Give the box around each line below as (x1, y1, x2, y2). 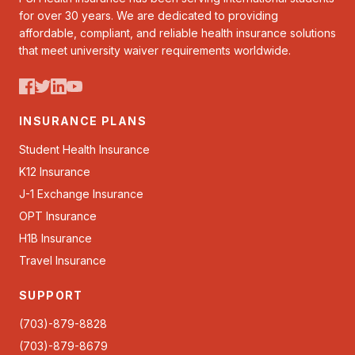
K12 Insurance (19, 165, 90, 178)
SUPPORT (19, 288, 83, 302)
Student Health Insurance (19, 143, 150, 156)
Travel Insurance (19, 254, 106, 267)
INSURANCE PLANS (19, 114, 147, 128)
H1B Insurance (19, 231, 92, 245)
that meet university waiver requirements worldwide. (19, 44, 291, 57)
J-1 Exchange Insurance (19, 187, 143, 200)
